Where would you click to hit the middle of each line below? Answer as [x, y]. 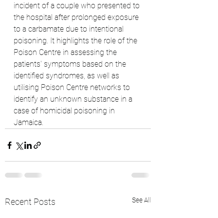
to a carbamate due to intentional [70, 29]
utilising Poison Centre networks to [73, 87]
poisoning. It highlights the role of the [76, 41]
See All [141, 200]
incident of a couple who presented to [78, 6]
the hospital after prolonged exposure [77, 17]
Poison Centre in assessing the [66, 52]
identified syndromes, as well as [67, 76]
